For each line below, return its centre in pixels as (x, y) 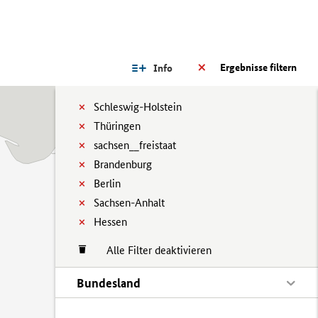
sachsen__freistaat (135, 145)
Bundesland (109, 283)
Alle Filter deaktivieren (152, 250)
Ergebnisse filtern (258, 67)
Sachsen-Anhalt (129, 203)
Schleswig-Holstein (138, 107)
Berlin (107, 183)
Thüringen (117, 126)
